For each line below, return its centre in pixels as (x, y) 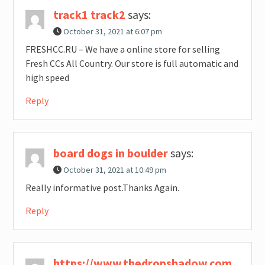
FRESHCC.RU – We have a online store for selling (122, 49)
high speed (47, 78)
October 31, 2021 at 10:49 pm (114, 170)
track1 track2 (89, 15)
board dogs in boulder (110, 153)
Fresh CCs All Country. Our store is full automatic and (132, 64)
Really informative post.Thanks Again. (102, 188)
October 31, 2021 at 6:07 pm (112, 32)
